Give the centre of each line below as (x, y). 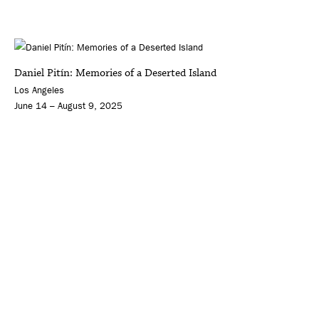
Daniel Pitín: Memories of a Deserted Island (115, 73)
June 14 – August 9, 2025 (68, 105)
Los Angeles (39, 90)
